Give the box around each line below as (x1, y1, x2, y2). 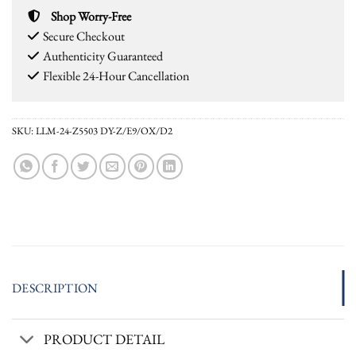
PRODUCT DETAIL (44, 329, 165, 348)
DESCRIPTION (12, 280, 99, 297)
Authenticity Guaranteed (43, 48, 163, 65)
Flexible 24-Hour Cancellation (43, 68, 189, 85)
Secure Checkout (43, 28, 125, 45)
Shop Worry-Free (51, 8, 131, 25)
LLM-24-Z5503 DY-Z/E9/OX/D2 (36, 124, 172, 138)
